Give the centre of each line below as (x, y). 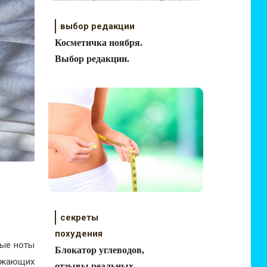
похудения (78, 234)
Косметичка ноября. (98, 43)
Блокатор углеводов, (99, 250)
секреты (79, 218)
